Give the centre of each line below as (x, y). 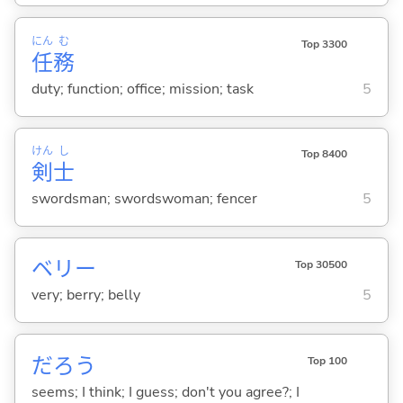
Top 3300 (324, 45)
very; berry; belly (85, 296)
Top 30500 (321, 264)
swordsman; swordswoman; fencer (144, 199)
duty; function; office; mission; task (142, 90)
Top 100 (327, 360)
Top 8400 (324, 154)
